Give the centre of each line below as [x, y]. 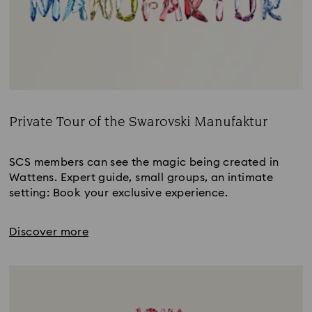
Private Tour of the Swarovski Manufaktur [138, 122]
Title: [21, 136]
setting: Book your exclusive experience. [118, 193]
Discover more [49, 232]
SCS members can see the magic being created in [144, 162]
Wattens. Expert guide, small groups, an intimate [141, 177]
